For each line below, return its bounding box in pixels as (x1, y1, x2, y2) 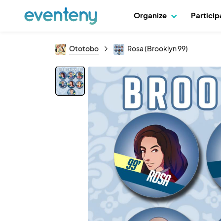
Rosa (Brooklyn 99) (127, 44, 188, 53)
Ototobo (69, 44, 99, 53)
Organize (134, 10, 169, 20)
